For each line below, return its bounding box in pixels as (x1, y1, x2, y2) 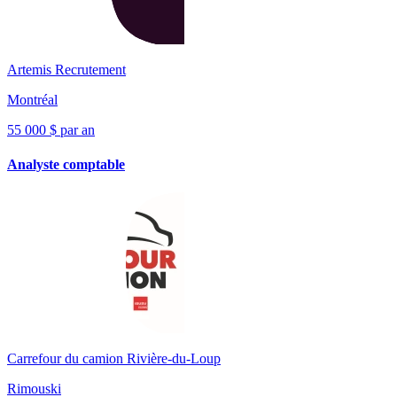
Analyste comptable (7, 157, 125, 173)
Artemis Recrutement (7, 61, 126, 77)
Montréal (7, 91, 58, 107)
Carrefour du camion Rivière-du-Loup (7, 351, 221, 367)
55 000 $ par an (7, 121, 95, 137)
